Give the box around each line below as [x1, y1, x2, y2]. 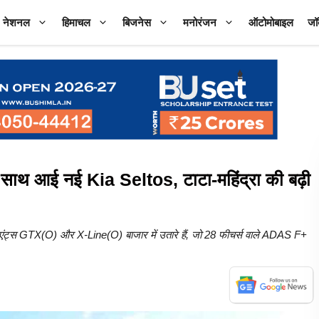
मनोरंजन [183, 16, 216, 28]
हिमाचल [62, 16, 90, 28]
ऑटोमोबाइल [249, 16, 293, 28]
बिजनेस [122, 16, 151, 28]
